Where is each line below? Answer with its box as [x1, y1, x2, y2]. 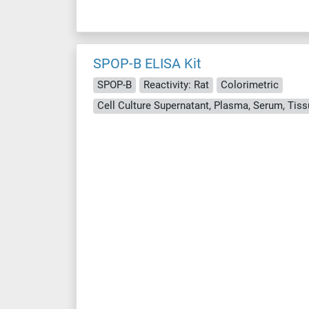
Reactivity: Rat [143, 78, 209, 91]
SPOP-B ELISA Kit [93, 55, 201, 72]
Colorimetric [221, 78, 279, 91]
